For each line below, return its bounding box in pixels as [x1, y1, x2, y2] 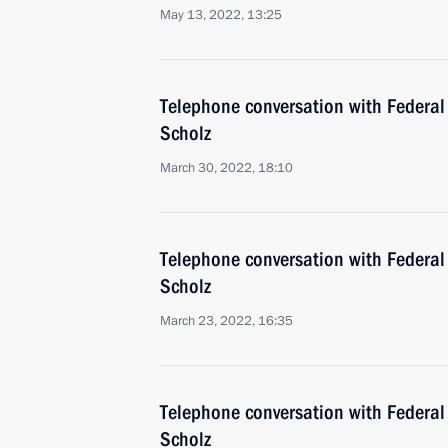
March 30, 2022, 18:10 [160, 159, 293, 177]
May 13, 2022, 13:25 [160, 6, 282, 24]
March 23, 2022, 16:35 [160, 312, 293, 330]
